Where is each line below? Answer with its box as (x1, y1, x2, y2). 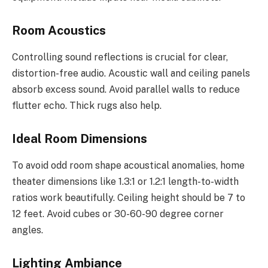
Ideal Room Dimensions (12, 132, 147, 147)
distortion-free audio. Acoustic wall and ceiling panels (12, 67, 250, 79)
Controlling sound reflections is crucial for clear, (12, 51, 228, 63)
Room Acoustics (12, 23, 106, 38)
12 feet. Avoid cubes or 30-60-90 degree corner (12, 208, 224, 220)
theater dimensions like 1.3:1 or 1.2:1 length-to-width (12, 175, 239, 187)
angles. (12, 224, 43, 236)
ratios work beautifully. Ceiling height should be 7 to (12, 191, 245, 203)
